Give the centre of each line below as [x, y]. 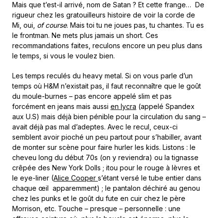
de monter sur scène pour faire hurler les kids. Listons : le [104, 147]
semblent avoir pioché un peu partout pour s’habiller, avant [107, 137]
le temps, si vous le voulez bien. [64, 56]
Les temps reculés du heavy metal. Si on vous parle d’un [102, 76]
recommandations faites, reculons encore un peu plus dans [107, 46]
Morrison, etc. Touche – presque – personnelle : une [96, 209]
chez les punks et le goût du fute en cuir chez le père [99, 199]
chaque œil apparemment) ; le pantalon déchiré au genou [106, 188]
